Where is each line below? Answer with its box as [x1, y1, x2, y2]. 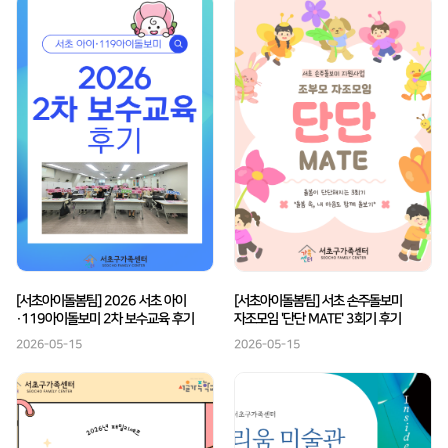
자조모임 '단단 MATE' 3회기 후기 [234, 310, 401, 327]
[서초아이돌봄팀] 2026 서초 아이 [16, 292, 186, 309]
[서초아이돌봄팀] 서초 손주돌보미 [234, 292, 402, 309]
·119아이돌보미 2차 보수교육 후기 [16, 310, 194, 327]
